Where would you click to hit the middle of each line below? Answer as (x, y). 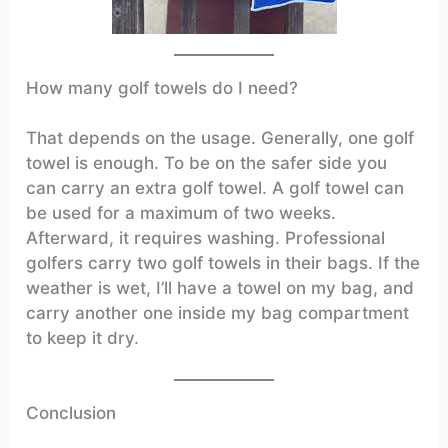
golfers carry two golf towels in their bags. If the (223, 263)
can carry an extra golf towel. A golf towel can (215, 188)
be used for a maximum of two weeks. (181, 213)
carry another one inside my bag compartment (218, 313)
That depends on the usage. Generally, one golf (220, 138)
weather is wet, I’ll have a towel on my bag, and (220, 288)
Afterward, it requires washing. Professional (206, 238)
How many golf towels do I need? (162, 87)
